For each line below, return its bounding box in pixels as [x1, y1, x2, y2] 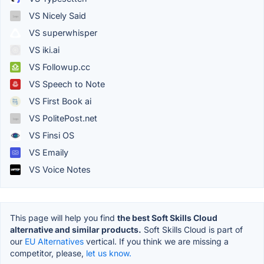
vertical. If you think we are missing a [84, 236, 229, 247]
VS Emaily [27, 147, 68, 158]
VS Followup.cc [27, 62, 90, 72]
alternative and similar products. [10, 225, 141, 235]
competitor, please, [10, 248, 86, 259]
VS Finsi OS [27, 130, 74, 141]
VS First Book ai [27, 96, 91, 107]
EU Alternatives [25, 236, 84, 247]
